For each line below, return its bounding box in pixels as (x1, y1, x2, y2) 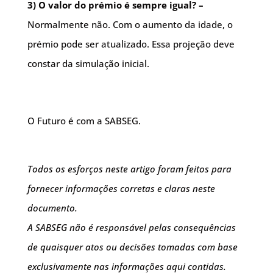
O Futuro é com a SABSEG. (27, 115, 141, 127)
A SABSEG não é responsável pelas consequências (27, 221, 236, 233)
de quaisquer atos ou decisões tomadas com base (27, 241, 238, 253)
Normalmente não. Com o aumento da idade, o (27, 18, 233, 30)
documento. (27, 202, 77, 214)
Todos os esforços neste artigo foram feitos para (27, 163, 232, 175)
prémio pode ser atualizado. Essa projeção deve (27, 38, 235, 50)
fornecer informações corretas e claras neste (27, 182, 215, 194)
